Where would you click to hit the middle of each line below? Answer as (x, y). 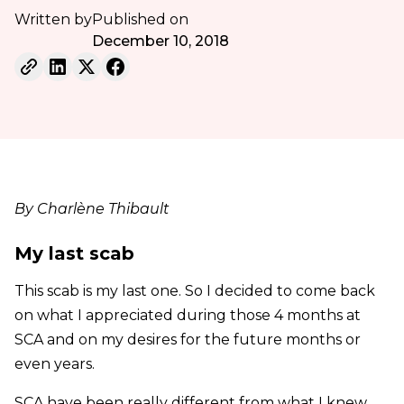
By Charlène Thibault (92, 208)
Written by (53, 19)
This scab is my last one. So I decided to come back (194, 290)
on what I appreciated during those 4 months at (187, 315)
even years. (54, 363)
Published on (140, 19)
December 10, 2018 (160, 41)
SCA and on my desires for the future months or (187, 339)
